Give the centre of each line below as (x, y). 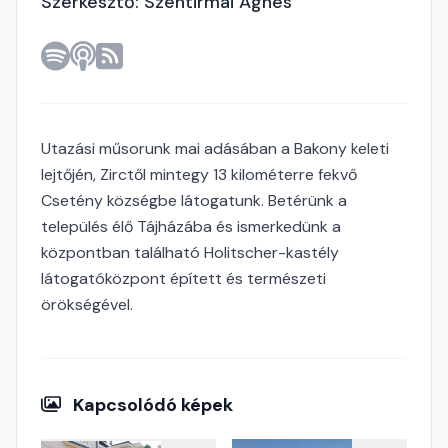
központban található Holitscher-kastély (190, 252)
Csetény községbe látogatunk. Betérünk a (194, 200)
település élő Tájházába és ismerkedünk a (191, 226)
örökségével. (87, 304)
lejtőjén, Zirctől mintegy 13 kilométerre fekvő (199, 174)
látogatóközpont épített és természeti (183, 278)
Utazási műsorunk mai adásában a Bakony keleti (215, 148)
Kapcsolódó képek (151, 405)
